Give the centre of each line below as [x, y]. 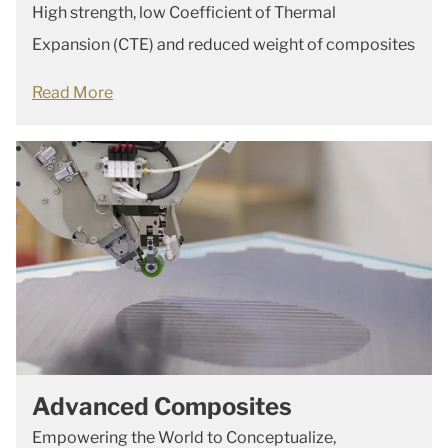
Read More [72, 92]
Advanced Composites [162, 406]
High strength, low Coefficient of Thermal [184, 12]
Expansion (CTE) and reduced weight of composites [223, 44]
